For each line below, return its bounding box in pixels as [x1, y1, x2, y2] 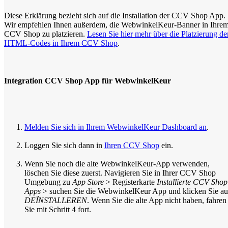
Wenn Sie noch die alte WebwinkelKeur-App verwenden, [24, 159, 210, 168]
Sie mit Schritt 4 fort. [24, 205, 91, 214]
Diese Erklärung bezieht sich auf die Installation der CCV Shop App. [4, 11, 225, 20]
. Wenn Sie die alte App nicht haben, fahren [87, 195, 226, 205]
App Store [72, 177, 104, 186]
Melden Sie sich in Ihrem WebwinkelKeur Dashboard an [24, 122, 207, 131]
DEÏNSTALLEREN [24, 195, 87, 205]
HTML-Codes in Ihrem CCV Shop [4, 39, 118, 48]
